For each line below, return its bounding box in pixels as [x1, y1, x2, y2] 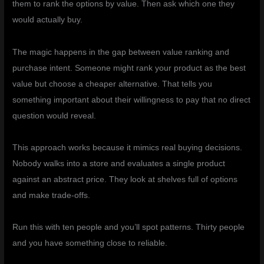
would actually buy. [12, 15, 83, 25]
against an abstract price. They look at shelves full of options [12, 175, 238, 184]
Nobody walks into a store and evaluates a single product [12, 159, 226, 169]
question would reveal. [12, 111, 97, 120]
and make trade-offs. [12, 191, 91, 200]
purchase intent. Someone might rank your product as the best [12, 63, 246, 72]
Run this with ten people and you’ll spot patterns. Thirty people [12, 223, 245, 232]
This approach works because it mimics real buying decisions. [12, 143, 243, 153]
